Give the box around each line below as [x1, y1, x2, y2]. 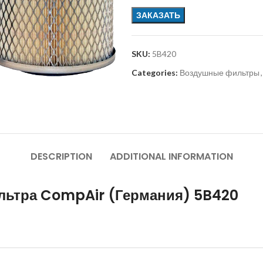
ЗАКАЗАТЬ [136, 10, 180, 20]
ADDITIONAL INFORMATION [109, 150, 233, 164]
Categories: [131, 68, 178, 77]
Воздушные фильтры [180, 68, 259, 77]
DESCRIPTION [30, 150, 92, 164]
